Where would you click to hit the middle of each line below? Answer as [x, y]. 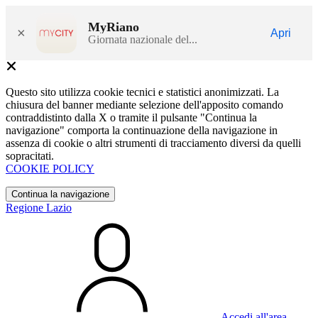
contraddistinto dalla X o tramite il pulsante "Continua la [131, 117]
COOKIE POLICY [50, 169]
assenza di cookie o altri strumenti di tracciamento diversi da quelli [153, 143]
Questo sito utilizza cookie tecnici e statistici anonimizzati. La [142, 92]
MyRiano [114, 27]
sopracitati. [30, 156]
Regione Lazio [39, 208]
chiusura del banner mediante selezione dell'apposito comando [144, 105]
